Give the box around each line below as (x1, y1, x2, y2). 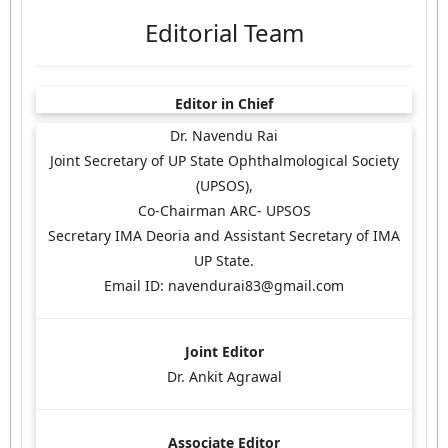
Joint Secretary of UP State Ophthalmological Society (49, 151, 399, 171)
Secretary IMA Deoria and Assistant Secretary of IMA (48, 226, 400, 246)
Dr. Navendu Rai (170, 126, 278, 146)
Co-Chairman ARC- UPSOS (137, 201, 311, 221)
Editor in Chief (175, 94, 273, 114)
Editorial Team (144, 16, 304, 50)
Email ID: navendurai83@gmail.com (104, 276, 344, 296)
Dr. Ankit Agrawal (166, 367, 282, 387)
